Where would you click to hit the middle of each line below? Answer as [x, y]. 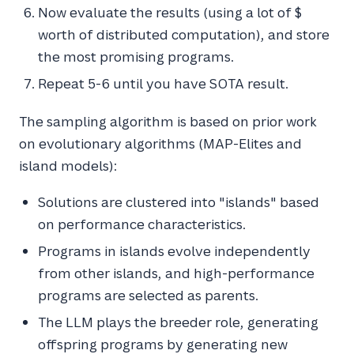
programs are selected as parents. [148, 295]
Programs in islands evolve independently [174, 251]
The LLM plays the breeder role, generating [178, 322]
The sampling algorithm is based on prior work [168, 121]
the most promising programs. [136, 56]
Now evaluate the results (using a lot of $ [170, 12]
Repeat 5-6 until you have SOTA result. [163, 83]
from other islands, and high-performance [176, 273]
